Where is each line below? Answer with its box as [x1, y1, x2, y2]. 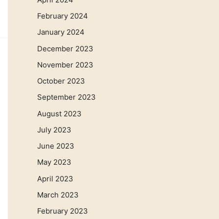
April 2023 [37, 174, 73, 183]
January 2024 [37, 27, 85, 37]
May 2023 [37, 157, 71, 167]
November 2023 [37, 60, 93, 69]
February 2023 [37, 206, 88, 216]
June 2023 [37, 141, 74, 151]
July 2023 [37, 125, 71, 134]
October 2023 [37, 76, 85, 86]
